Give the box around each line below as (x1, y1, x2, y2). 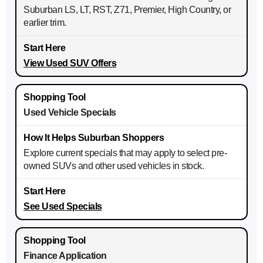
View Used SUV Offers (23, 58, 116, 69)
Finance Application (23, 251, 107, 261)
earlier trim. (23, 18, 66, 28)
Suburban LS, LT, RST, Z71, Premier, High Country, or (23, 5, 231, 15)
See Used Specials (23, 201, 102, 212)
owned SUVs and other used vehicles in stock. (23, 161, 204, 171)
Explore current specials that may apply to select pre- (23, 148, 227, 159)
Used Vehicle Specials (23, 107, 116, 118)
